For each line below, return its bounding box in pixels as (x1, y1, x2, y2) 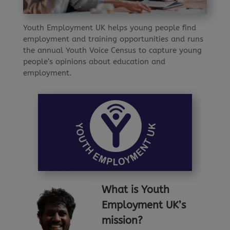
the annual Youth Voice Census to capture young (23, 45, 202, 55)
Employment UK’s (101, 199, 186, 211)
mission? (101, 214, 143, 226)
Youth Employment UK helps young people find (23, 23, 196, 32)
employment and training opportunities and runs (23, 34, 203, 44)
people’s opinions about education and (23, 56, 165, 66)
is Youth (130, 183, 169, 196)
